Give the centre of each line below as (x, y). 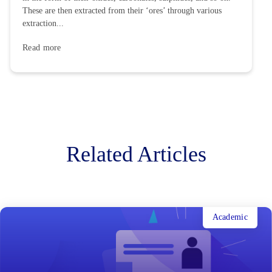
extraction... (43, 23)
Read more (42, 47)
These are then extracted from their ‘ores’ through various (122, 10)
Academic (230, 217)
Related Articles (136, 154)
